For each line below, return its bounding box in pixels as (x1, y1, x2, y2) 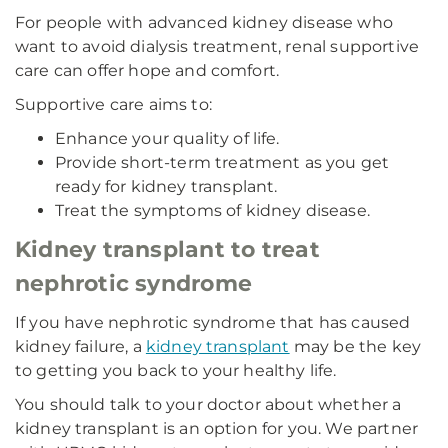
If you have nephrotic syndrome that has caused (15, 313, 411, 332)
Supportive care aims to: (15, 95, 212, 114)
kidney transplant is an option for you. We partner (15, 419, 419, 438)
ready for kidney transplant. (55, 177, 278, 196)
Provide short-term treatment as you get (55, 153, 390, 172)
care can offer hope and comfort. (15, 61, 280, 80)
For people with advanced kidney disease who (15, 13, 393, 32)
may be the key (289, 337, 422, 356)
